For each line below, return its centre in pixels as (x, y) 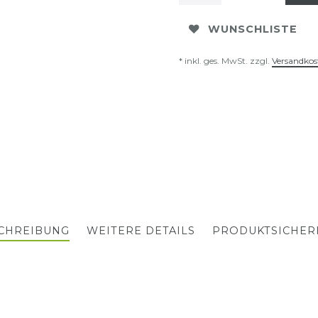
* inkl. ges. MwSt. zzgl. (225, 61)
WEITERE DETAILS (141, 231)
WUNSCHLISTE (253, 29)
